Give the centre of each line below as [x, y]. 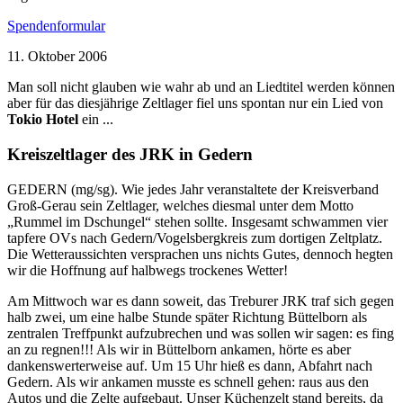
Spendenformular [56, 26]
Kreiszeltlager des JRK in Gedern [130, 154]
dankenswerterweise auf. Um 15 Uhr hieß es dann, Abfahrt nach [190, 365]
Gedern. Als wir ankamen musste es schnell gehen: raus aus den [188, 381]
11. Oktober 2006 [57, 57]
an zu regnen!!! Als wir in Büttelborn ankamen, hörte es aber [179, 349]
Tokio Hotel [43, 120]
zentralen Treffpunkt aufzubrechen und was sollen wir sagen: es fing [201, 333]
